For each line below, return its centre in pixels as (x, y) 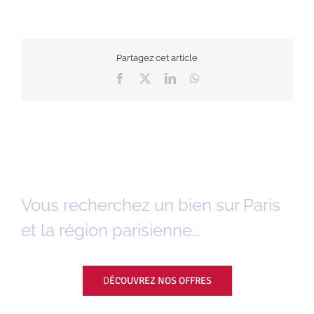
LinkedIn (196, 77)
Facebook (146, 77)
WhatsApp (223, 77)
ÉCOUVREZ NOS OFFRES (160, 281)
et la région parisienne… (110, 231)
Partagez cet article (157, 58)
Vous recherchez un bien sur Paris (151, 205)
